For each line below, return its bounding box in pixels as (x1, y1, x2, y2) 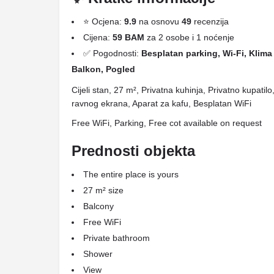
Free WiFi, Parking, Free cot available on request (72, 118, 262, 128)
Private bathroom (83, 233, 150, 243)
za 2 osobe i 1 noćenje (144, 32, 234, 42)
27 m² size (83, 185, 124, 195)
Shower (83, 249, 113, 259)
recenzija (191, 17, 229, 26)
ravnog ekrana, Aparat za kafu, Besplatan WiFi (72, 98, 251, 108)
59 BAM (113, 32, 144, 42)
